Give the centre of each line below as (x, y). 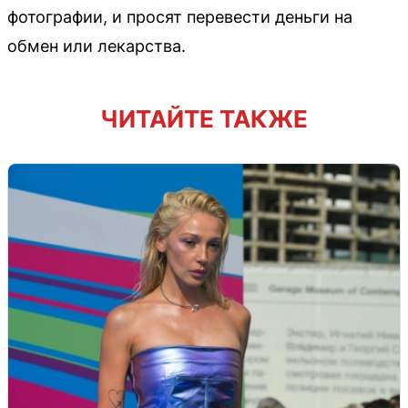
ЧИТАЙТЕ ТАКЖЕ (204, 118)
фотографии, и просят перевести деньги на (180, 16)
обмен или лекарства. (97, 46)
